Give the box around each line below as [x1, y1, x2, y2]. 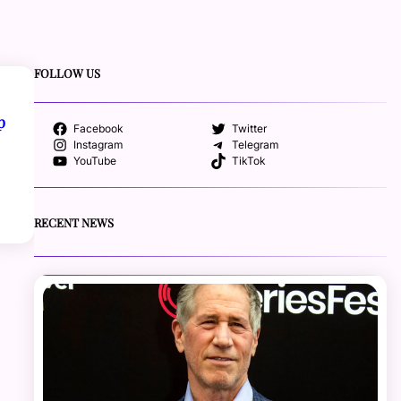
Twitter [232, 123, 268, 136]
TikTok [232, 155, 267, 168]
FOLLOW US [34, 65, 101, 81]
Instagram [73, 139, 123, 152]
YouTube [73, 155, 116, 168]
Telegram [232, 139, 279, 152]
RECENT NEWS [34, 214, 115, 230]
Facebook [73, 123, 124, 136]
